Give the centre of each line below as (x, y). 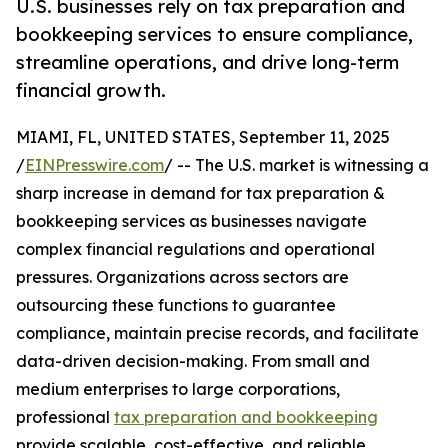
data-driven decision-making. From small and (193, 361)
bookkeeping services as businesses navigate (191, 221)
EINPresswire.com (94, 165)
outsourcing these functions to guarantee (176, 305)
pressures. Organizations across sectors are (182, 277)
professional (65, 417)
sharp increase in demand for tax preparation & (200, 193)
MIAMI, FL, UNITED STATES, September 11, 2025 (203, 137)
